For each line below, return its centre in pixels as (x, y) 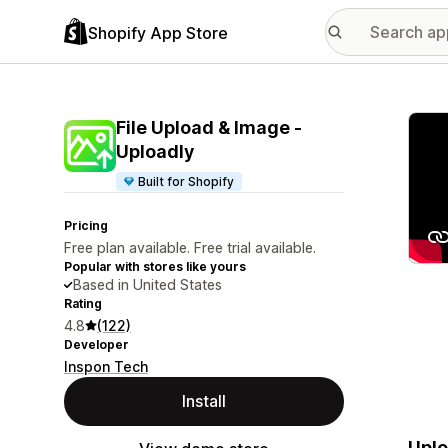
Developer (96, 344)
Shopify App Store (158, 32)
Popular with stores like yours (155, 266)
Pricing (86, 225)
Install (204, 401)
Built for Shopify (186, 181)
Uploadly (155, 151)
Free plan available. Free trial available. (190, 247)
